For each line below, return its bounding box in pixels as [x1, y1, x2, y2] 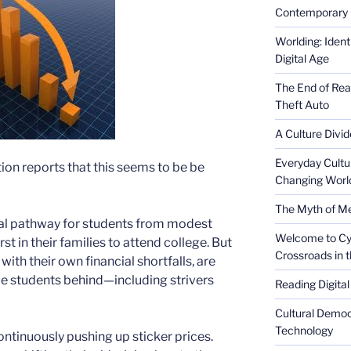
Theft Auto [274, 98, 329, 111]
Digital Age [274, 52, 329, 65]
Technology [274, 324, 333, 337]
